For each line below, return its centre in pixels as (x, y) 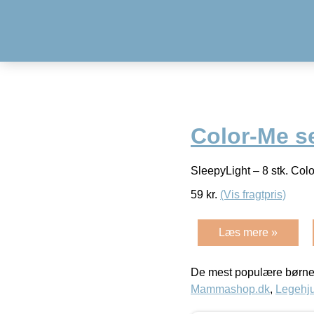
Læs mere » (248, 232)
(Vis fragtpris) (253, 194)
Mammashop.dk (230, 289)
